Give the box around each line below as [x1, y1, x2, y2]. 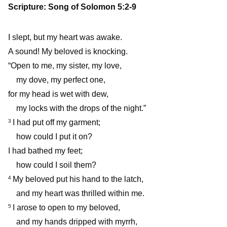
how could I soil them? [16, 160, 96, 169]
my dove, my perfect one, [16, 75, 105, 84]
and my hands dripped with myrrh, [16, 217, 137, 226]
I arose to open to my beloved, [13, 203, 120, 212]
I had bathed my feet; [8, 146, 83, 155]
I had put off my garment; [13, 118, 100, 127]
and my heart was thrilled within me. [16, 188, 144, 198]
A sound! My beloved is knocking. [8, 47, 128, 56]
